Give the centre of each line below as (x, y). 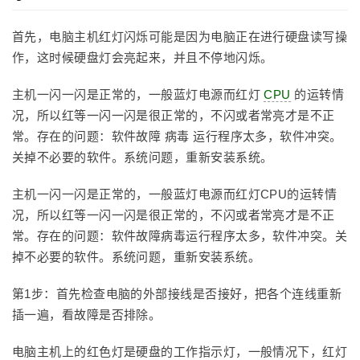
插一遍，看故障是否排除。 (87, 315)
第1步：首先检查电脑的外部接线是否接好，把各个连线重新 (177, 294)
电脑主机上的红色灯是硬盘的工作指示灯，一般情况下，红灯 (180, 352)
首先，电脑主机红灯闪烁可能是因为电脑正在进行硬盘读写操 (180, 37)
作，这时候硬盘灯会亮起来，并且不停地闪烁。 (143, 57)
